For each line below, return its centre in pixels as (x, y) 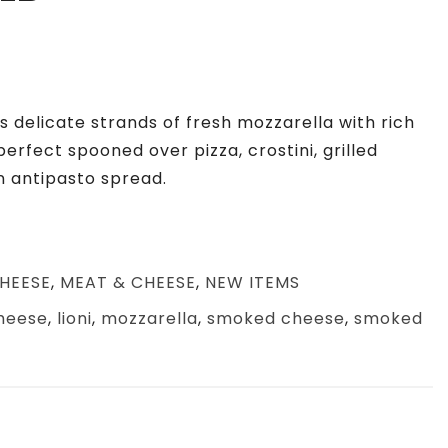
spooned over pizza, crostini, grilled (220, 150)
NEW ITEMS (252, 282)
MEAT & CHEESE (127, 282)
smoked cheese (275, 318)
